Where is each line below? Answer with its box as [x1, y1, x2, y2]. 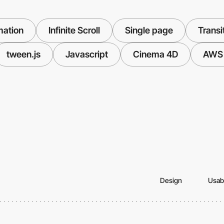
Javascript [65, 49, 108, 60]
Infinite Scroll [48, 25, 100, 36]
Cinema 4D [133, 49, 178, 60]
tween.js [6, 49, 40, 60]
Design [160, 176, 182, 185]
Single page [124, 25, 173, 36]
